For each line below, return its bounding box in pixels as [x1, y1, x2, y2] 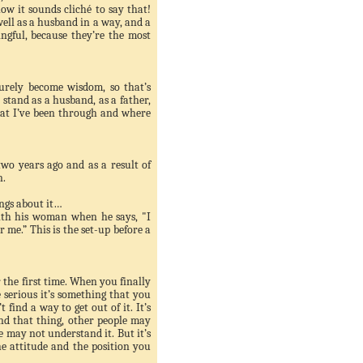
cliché [64, 2, 92, 16]
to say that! [92, 2, 152, 16]
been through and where [30, 106, 151, 120]
